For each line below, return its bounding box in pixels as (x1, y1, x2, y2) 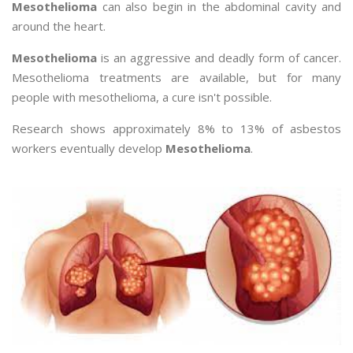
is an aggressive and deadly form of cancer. (97, 50, 341, 65)
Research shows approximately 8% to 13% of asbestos (12, 121, 341, 136)
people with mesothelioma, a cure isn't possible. (12, 89, 272, 105)
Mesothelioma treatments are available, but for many (12, 69, 341, 85)
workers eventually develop (12, 140, 165, 156)
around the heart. (12, 18, 106, 34)
